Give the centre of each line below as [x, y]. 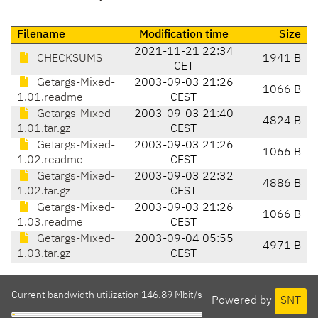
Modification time [183, 35]
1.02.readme [50, 161]
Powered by [243, 301]
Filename [41, 35]
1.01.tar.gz [44, 130]
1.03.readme [50, 223]
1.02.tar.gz [44, 192]
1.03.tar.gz [44, 254]
